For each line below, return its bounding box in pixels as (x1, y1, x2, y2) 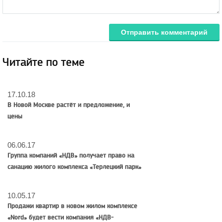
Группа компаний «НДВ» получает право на (7, 152, 134, 160)
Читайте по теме (2, 55, 85, 69)
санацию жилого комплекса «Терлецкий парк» (7, 163, 141, 171)
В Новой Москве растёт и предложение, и (7, 101, 130, 109)
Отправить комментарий (121, 28, 208, 36)
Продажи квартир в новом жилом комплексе (7, 202, 137, 210)
